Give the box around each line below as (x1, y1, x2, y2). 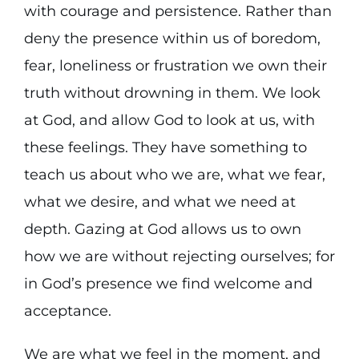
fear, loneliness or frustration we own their (23, 57, 327, 75)
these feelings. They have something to (23, 139, 307, 156)
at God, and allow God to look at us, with (23, 111, 315, 129)
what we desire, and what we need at (23, 193, 296, 211)
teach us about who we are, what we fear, (23, 166, 325, 184)
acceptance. (23, 302, 111, 320)
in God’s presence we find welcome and (23, 275, 313, 292)
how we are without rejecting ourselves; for (23, 248, 335, 265)
